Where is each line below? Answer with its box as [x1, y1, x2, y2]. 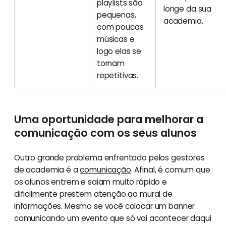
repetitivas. [96, 70, 139, 81]
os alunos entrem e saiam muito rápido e [14, 176, 167, 187]
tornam [96, 58, 125, 69]
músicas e [96, 33, 135, 44]
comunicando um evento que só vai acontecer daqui [14, 212, 211, 223]
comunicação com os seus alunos [14, 125, 197, 140]
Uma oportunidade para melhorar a [14, 111, 203, 127]
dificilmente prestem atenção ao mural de [14, 188, 173, 199]
